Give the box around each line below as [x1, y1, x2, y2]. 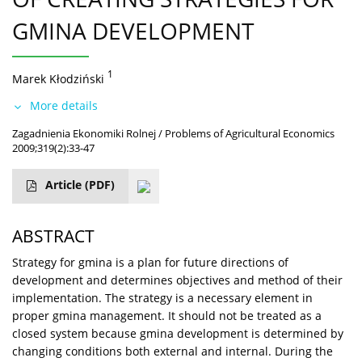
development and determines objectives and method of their [12, 271, 343, 288]
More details [30, 97, 98, 113]
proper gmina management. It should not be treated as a [12, 307, 322, 323]
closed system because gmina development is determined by [12, 325, 343, 341]
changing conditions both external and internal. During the [12, 343, 333, 359]
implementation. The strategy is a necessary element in [12, 289, 313, 305]
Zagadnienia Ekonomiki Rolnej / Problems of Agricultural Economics [12, 125, 335, 141]
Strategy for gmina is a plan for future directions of [12, 254, 288, 270]
